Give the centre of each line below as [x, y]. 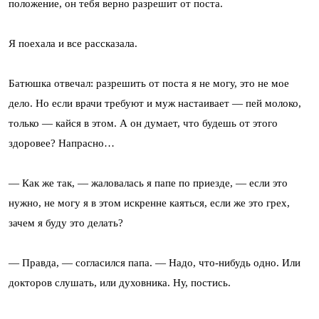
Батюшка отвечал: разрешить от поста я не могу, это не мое [149, 83]
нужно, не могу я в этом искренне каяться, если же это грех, [149, 203]
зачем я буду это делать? [66, 223]
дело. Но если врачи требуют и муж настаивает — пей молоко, [155, 103]
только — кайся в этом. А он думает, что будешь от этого [143, 123]
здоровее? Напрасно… [62, 143]
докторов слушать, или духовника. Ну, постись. [120, 282]
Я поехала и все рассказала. [73, 43]
